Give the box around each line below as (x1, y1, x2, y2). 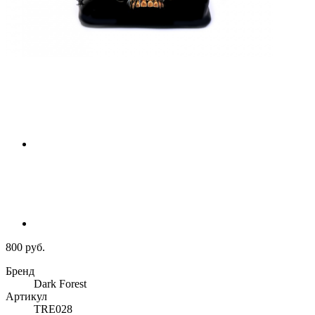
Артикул (6, 290, 47, 303)
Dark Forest (34, 278, 86, 290)
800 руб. (6, 241, 45, 254)
